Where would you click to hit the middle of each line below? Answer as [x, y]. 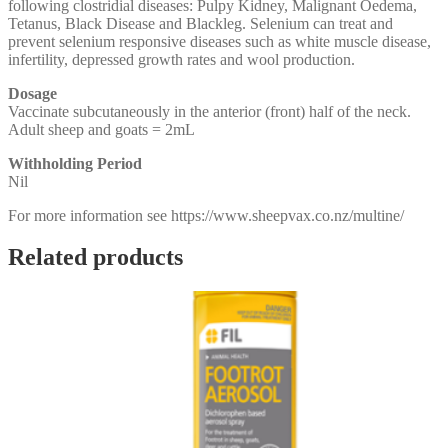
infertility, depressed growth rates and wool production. [181, 59]
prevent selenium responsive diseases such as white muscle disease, [219, 41]
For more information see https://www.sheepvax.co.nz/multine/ [206, 215]
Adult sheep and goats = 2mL [101, 129]
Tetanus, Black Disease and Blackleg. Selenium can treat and [200, 23]
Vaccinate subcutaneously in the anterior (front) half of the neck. [209, 111]
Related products [95, 257]
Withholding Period [75, 163]
